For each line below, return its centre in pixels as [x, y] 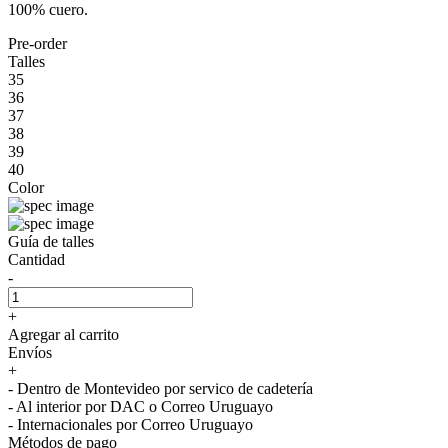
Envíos [30, 352]
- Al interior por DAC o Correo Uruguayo [140, 406]
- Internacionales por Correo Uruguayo [130, 424]
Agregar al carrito [63, 334]
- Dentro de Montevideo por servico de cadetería [160, 388]
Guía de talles [51, 241]
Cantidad [36, 259]
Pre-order [37, 43]
